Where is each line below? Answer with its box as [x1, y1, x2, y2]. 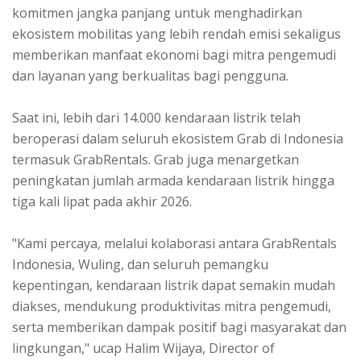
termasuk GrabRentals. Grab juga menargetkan [12, 150, 299, 168]
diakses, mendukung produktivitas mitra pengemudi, [12, 297, 331, 315]
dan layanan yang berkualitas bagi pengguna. [12, 66, 292, 85]
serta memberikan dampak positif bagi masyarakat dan [12, 317, 346, 336]
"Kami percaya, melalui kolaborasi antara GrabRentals [12, 234, 337, 252]
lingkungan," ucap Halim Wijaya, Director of [12, 338, 275, 357]
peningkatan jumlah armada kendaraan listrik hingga [12, 171, 334, 189]
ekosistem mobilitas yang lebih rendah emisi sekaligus [12, 24, 341, 43]
